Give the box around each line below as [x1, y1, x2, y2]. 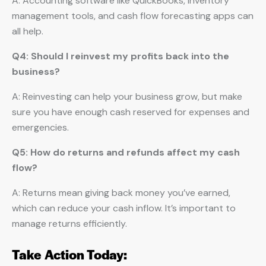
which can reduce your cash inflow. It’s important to [12, 202, 236, 214]
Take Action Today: [12, 245, 127, 263]
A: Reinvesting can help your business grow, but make [12, 90, 242, 103]
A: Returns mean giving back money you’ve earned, [12, 186, 230, 199]
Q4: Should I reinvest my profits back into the [12, 50, 229, 62]
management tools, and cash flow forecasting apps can [12, 9, 254, 22]
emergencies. [12, 121, 69, 134]
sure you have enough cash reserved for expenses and [12, 106, 249, 118]
